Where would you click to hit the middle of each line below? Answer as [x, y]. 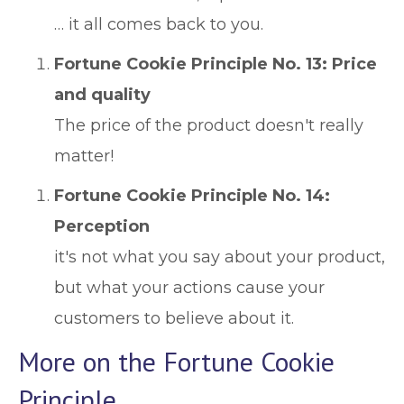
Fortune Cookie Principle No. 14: [192, 196]
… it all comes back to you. [159, 24]
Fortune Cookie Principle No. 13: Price [216, 64]
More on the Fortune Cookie [176, 361]
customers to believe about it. [174, 318]
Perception [102, 226]
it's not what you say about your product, [220, 257]
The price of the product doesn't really [209, 125]
